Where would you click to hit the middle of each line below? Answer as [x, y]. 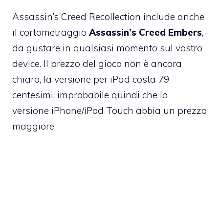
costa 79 [151, 79]
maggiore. [34, 126]
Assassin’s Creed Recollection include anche [108, 17]
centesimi [33, 95]
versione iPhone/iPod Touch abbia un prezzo [109, 111]
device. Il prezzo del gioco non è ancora [97, 64]
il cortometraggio [51, 33]
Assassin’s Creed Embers [145, 33]
